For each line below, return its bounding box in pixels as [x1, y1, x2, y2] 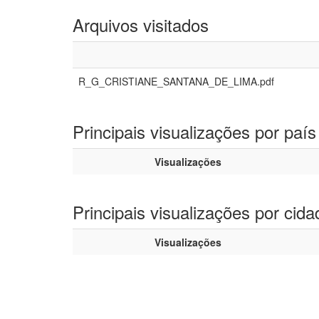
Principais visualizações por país [73, 119, 316, 144]
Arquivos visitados [73, 12, 209, 37]
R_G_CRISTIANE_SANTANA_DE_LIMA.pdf [78, 74, 274, 88]
